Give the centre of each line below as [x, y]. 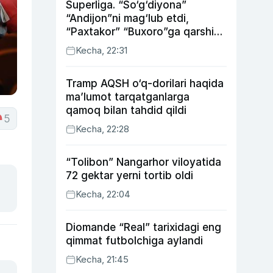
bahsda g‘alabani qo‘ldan [129, 45]
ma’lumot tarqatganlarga [128, 97]
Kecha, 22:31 [101, 50]
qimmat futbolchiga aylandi [134, 241]
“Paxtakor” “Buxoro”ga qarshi [140, 32]
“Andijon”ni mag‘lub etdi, [127, 18]
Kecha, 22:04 [103, 194]
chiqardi [86, 58]
